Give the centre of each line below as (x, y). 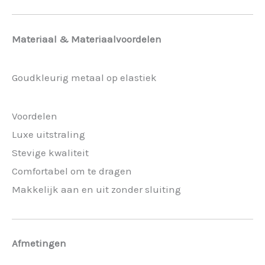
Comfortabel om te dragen (72, 171)
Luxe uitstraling (49, 134)
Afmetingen (39, 243)
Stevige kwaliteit (50, 152)
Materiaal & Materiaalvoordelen (87, 39)
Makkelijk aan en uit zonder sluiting (96, 189)
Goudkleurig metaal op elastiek (84, 77)
